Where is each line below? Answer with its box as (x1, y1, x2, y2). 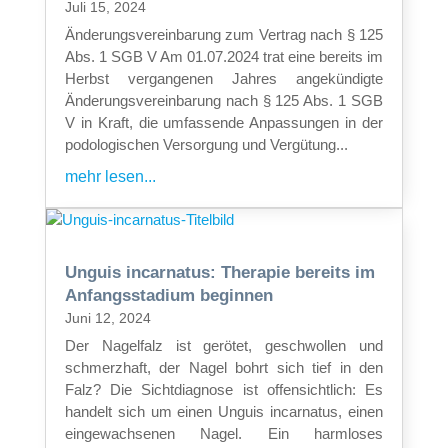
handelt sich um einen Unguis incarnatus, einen (64, 402, 384, 420)
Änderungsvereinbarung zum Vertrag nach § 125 (64, 25, 384, 43)
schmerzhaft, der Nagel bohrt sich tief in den (64, 358, 384, 376)
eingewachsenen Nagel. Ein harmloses (64, 424, 384, 442)
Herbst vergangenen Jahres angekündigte (64, 69, 384, 87)
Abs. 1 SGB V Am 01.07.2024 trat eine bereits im (64, 47, 384, 65)
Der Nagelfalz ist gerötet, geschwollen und (64, 336, 384, 354)
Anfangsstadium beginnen (64, 285, 273, 305)
